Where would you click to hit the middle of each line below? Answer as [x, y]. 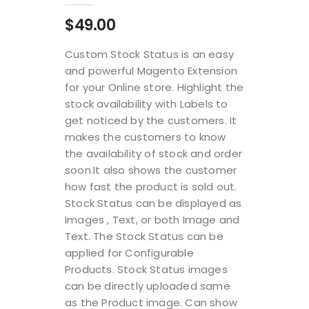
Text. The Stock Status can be [144, 236]
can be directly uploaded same [148, 286]
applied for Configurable [129, 252]
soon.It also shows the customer [151, 170]
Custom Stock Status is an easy [149, 54]
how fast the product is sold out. [151, 186]
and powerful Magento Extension [151, 70]
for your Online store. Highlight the [154, 87]
